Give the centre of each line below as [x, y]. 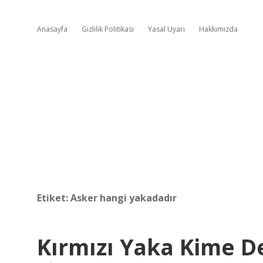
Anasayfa [52, 29]
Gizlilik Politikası [108, 29]
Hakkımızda [218, 29]
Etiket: [54, 198]
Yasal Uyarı [166, 29]
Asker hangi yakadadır [124, 198]
